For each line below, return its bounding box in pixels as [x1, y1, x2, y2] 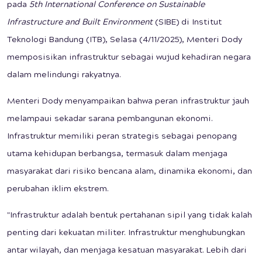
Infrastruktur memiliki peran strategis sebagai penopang [7, 132, 237, 142]
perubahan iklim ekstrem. [7, 185, 109, 195]
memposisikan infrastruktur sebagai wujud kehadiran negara [7, 53, 251, 63]
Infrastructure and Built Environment [7, 18, 153, 28]
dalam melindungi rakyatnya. [7, 71, 121, 81]
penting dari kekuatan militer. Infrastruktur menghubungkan [7, 229, 245, 239]
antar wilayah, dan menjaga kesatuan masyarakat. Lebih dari [7, 246, 247, 256]
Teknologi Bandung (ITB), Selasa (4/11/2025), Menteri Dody [7, 36, 242, 46]
